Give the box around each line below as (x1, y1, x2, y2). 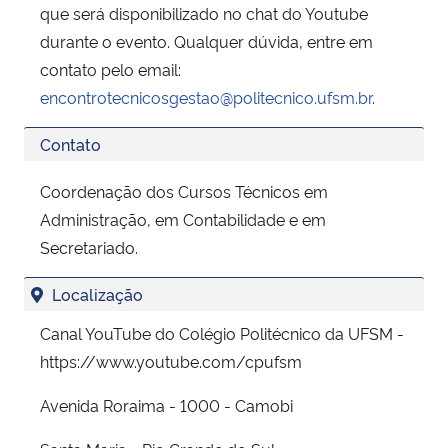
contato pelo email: (40, 57, 181, 80)
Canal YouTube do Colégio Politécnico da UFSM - (40, 321, 404, 344)
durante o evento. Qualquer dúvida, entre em (40, 29, 373, 52)
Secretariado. (40, 235, 138, 258)
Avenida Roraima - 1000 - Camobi (40, 393, 293, 416)
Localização (48, 282, 143, 305)
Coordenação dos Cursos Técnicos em (40, 179, 328, 202)
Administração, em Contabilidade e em (40, 207, 326, 230)
